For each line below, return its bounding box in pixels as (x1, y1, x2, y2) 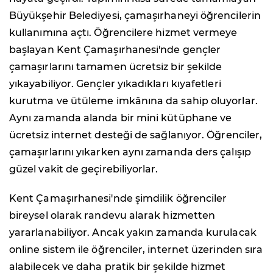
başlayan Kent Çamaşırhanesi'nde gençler (9, 43, 221, 55)
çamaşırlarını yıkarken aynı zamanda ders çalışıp (9, 146, 251, 158)
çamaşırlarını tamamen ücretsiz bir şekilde (9, 60, 222, 73)
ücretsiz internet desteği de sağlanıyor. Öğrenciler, (9, 129, 263, 141)
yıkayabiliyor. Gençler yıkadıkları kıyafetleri (9, 77, 221, 90)
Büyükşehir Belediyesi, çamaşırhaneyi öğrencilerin (9, 9, 261, 21)
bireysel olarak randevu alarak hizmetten (9, 209, 216, 221)
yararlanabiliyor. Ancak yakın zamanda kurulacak (9, 226, 257, 238)
